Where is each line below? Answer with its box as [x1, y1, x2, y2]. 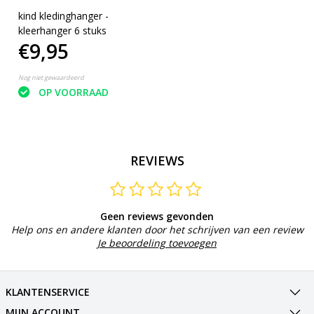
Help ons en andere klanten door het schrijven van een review [11, 222, 303, 236]
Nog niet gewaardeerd [18, 73, 84, 83]
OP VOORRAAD [38, 86, 109, 100]
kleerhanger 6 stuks [18, 24, 107, 38]
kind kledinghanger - [18, 9, 109, 23]
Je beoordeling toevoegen [97, 235, 217, 250]
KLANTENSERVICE [5, 285, 90, 299]
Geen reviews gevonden [100, 209, 214, 223]
